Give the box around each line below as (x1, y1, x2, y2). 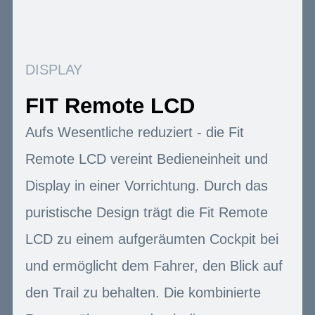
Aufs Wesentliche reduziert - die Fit (25, 124, 244, 140)
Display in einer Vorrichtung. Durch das (25, 177, 268, 193)
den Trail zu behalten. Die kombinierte (25, 284, 261, 300)
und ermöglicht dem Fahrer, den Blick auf (25, 257, 283, 274)
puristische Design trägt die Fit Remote (25, 204, 268, 220)
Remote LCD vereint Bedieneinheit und (25, 150, 268, 167)
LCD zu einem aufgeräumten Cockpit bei (25, 231, 278, 247)
